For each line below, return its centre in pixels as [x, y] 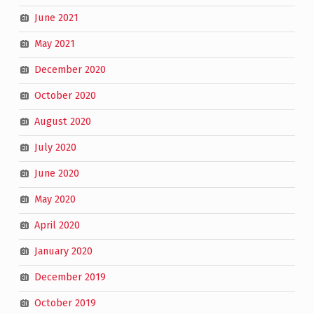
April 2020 [57, 225]
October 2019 [65, 303]
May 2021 [54, 44]
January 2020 [63, 251]
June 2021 [56, 18]
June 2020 [56, 173]
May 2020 [55, 199]
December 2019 [70, 277]
